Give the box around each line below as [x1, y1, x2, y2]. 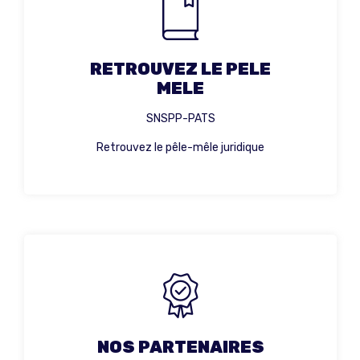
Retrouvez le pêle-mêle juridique [96, 141, 264, 155]
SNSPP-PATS [145, 112, 215, 126]
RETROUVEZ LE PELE [90, 59, 271, 80]
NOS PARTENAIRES [96, 337, 264, 358]
